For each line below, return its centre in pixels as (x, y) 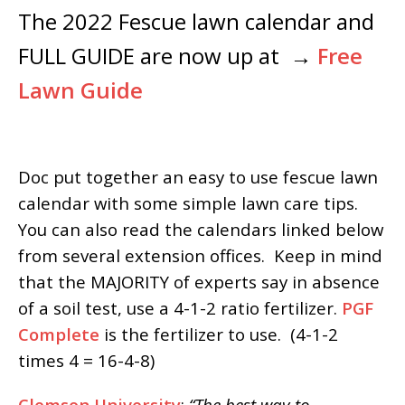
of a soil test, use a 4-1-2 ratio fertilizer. (180, 307)
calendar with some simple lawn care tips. (190, 202)
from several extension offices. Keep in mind (200, 255)
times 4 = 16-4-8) (89, 360)
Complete (59, 334)
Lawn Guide (80, 89)
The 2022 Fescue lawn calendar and (196, 21)
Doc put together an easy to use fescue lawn (198, 176)
